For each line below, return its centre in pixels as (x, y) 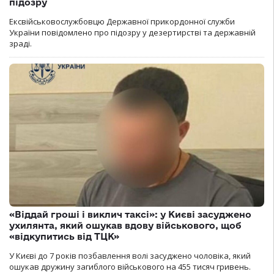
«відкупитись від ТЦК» (64, 237)
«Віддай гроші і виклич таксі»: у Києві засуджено (130, 215)
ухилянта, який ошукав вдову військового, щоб (125, 226)
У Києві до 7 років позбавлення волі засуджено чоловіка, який (130, 256)
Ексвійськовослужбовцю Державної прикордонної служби (122, 21)
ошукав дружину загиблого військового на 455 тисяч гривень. (130, 267)
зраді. (20, 43)
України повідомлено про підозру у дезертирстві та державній (132, 32)
